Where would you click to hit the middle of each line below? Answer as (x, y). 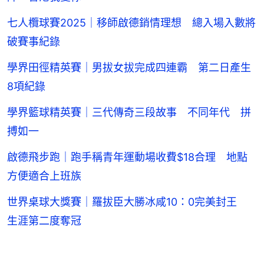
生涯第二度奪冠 (44, 220)
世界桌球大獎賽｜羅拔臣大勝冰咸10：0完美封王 (127, 202)
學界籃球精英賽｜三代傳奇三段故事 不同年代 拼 (129, 112)
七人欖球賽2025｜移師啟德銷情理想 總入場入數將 (131, 22)
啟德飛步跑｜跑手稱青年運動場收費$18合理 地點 (127, 157)
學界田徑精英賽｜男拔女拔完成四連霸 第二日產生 (129, 67)
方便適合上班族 (44, 176)
